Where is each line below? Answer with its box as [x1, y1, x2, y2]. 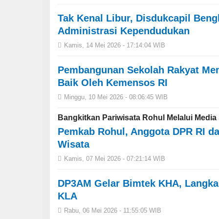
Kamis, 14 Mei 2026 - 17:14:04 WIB [64, 42, 165, 49]
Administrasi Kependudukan [58, 25, 190, 36]
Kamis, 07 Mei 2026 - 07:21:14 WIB [64, 155, 165, 162]
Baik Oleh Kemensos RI [58, 77, 168, 88]
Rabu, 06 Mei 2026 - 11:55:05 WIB [64, 207, 161, 214]
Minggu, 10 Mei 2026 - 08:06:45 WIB [64, 93, 168, 101]
